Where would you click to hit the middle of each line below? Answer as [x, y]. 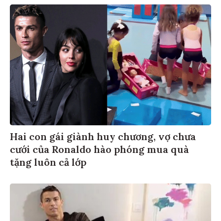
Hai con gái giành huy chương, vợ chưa [103, 135]
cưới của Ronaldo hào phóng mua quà [99, 147]
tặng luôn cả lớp [48, 160]
